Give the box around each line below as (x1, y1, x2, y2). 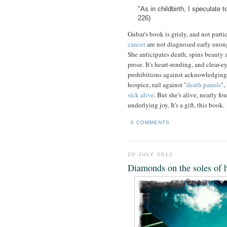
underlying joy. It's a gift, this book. (128, 100, 224, 110)
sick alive (128, 90, 154, 100)
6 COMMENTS (131, 120, 170, 126)
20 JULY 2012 (128, 152, 174, 158)
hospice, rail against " (128, 80, 186, 90)
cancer (128, 40, 145, 49)
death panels (186, 80, 221, 90)
